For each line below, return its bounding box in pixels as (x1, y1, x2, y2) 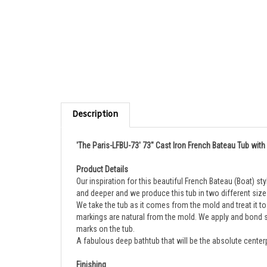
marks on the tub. (76, 211, 135, 221)
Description (72, 96, 119, 108)
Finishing (76, 247, 106, 257)
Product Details (76, 151, 128, 162)
